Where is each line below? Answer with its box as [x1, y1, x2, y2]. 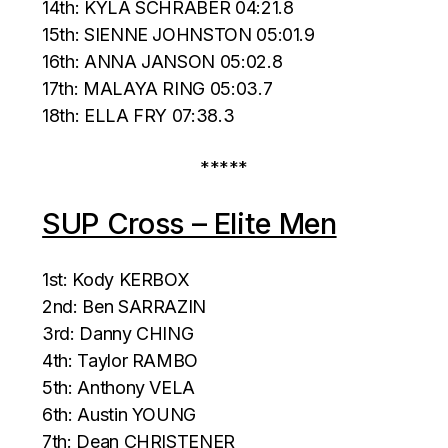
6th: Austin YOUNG [42, 403, 197, 425]
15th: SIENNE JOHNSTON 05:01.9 [42, 23, 315, 45]
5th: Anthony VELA [42, 376, 196, 398]
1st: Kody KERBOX [42, 268, 190, 290]
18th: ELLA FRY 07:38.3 [42, 104, 235, 126]
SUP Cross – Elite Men [42, 205, 337, 241]
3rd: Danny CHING [42, 322, 194, 344]
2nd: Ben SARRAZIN [42, 295, 207, 317]
